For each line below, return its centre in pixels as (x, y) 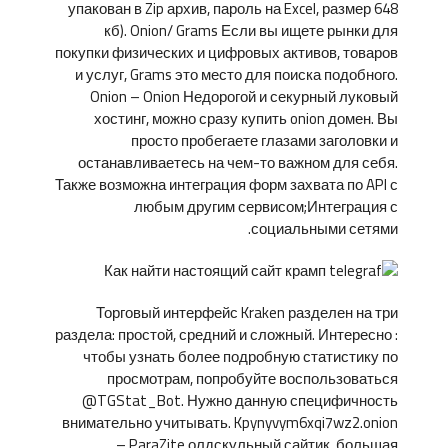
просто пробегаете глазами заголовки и (264, 140)
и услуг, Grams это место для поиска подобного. (236, 74)
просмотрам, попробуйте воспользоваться (252, 378)
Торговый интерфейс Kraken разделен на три (247, 312)
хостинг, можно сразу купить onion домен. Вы (246, 118)
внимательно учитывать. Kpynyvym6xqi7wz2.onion (230, 422)
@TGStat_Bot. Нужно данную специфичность (240, 400)
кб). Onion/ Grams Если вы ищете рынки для (251, 30)
